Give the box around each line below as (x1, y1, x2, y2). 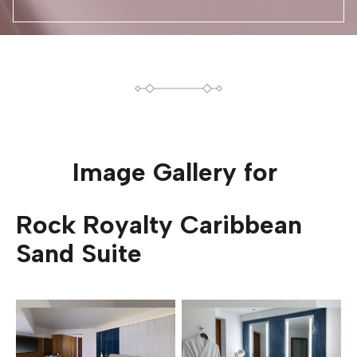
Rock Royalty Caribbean (16, 210, 302, 240)
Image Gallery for (73, 157, 284, 187)
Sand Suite (16, 238, 142, 269)
